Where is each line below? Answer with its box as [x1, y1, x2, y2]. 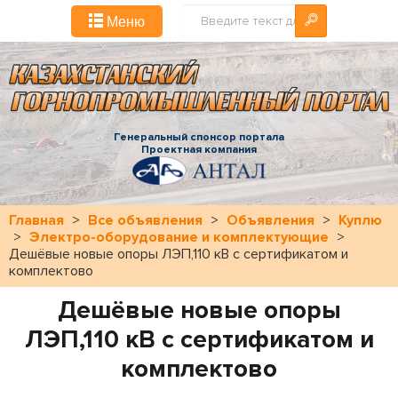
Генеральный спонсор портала [114, 130, 284, 144]
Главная [9, 211, 64, 229]
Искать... [182, 5, 227, 20]
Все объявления [88, 211, 203, 229]
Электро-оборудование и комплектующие [29, 227, 329, 246]
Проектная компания [141, 142, 257, 156]
